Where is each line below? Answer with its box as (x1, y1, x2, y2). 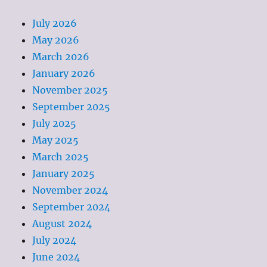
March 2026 (32, 51, 90, 63)
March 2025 (32, 151, 89, 163)
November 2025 (32, 84, 108, 97)
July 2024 (32, 234, 77, 247)
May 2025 (32, 134, 79, 147)
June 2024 (32, 251, 80, 263)
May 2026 (32, 34, 80, 46)
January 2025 (32, 167, 95, 180)
